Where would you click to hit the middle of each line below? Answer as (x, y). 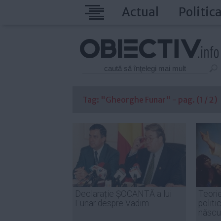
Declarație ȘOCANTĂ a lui (123, 194)
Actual (140, 12)
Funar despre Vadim (112, 203)
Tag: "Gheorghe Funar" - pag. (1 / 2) (150, 100)
